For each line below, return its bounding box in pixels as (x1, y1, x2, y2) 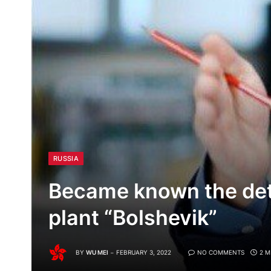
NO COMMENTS (197, 249, 244, 256)
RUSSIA (53, 154, 79, 163)
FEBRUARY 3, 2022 (116, 249, 171, 256)
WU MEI (86, 249, 108, 256)
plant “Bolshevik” (48, 205, 217, 230)
